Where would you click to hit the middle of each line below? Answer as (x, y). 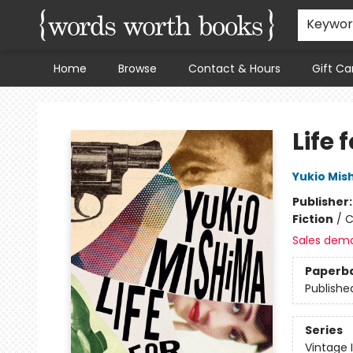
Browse (137, 69)
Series (323, 331)
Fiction (312, 219)
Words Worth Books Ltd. (76, 102)
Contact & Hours (234, 69)
